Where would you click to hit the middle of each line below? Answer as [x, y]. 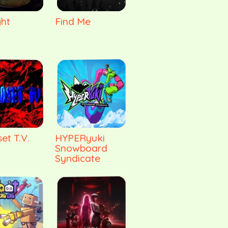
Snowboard [81, 148]
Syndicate [78, 158]
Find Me [73, 21]
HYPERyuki [80, 138]
